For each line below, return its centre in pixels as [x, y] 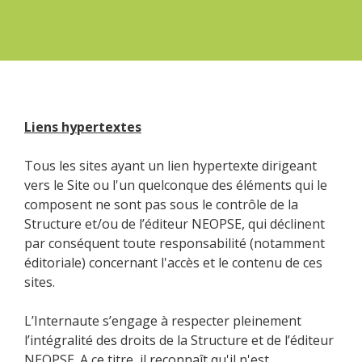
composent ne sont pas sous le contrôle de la [161, 204]
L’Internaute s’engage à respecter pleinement [163, 320]
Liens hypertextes [83, 126]
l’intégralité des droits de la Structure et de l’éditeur [179, 340]
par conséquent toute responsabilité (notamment [175, 243]
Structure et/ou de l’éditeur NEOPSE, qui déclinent [175, 223]
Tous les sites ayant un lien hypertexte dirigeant [170, 165]
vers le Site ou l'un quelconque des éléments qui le [176, 185]
